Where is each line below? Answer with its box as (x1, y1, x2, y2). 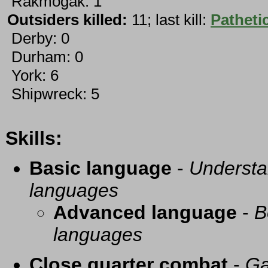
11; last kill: (127, 11, 211, 29)
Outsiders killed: (7, 11, 127, 29)
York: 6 (7, 66, 59, 85)
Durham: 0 (7, 48, 83, 66)
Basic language (29, 157, 172, 179)
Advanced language (53, 202, 237, 224)
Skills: (5, 127, 62, 150)
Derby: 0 (7, 29, 69, 48)
